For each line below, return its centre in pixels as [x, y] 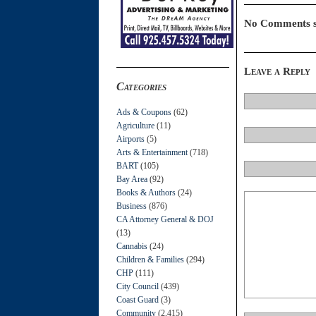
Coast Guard [138, 299]
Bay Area [132, 179]
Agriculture [135, 125]
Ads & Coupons [144, 112]
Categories [141, 86]
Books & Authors [146, 192]
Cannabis [132, 246]
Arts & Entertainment [152, 152]
